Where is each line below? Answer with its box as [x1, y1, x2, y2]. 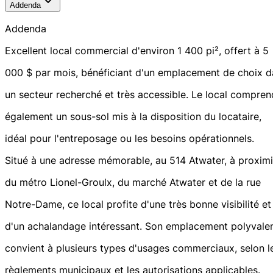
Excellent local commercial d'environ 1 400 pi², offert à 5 [5, 44, 269, 57]
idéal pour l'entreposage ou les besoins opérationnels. [5, 132, 254, 145]
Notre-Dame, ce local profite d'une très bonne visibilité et [5, 198, 271, 211]
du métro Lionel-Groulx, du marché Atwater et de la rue [5, 176, 261, 189]
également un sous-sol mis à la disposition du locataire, [5, 110, 261, 123]
